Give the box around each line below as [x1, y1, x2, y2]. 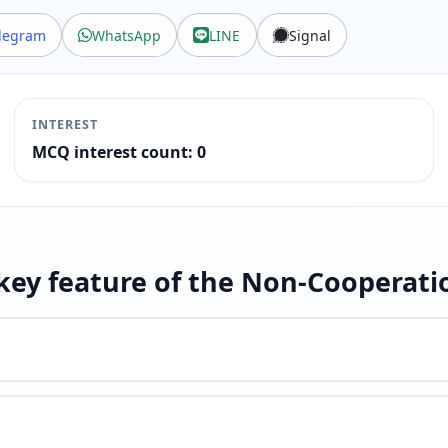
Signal [288, 25, 331, 45]
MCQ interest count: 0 [32, 141, 207, 164]
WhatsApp [92, 25, 162, 45]
